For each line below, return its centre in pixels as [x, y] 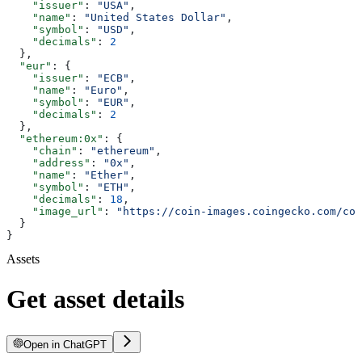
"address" [48, 163]
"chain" [42, 151]
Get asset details [95, 299]
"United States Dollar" [155, 18]
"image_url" [55, 212]
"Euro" [103, 90]
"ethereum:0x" [55, 139]
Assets [23, 259]
